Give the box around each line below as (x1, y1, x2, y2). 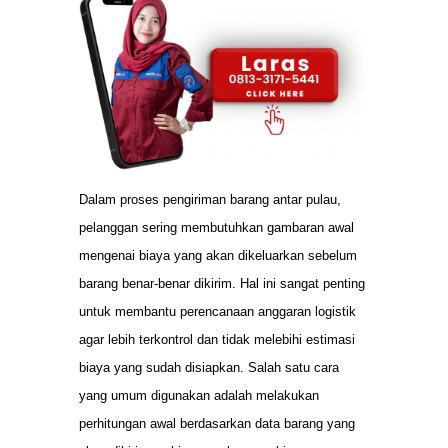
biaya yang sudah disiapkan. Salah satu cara (79, 359, 339, 375)
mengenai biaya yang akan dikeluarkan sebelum (79, 247, 357, 263)
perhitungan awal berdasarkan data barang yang (79, 415, 355, 431)
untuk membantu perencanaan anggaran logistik (79, 303, 356, 319)
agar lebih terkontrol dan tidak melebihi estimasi (79, 331, 355, 347)
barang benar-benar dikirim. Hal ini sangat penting (79, 275, 365, 291)
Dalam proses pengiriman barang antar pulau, (79, 191, 341, 207)
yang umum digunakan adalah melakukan (79, 387, 319, 403)
